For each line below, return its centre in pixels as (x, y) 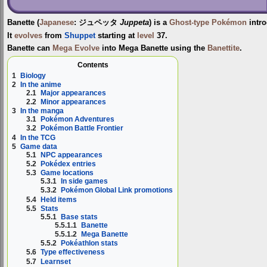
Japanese (57, 22)
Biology (33, 75)
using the (188, 48)
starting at (116, 36)
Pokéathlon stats (90, 243)
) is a (159, 22)
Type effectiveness (73, 252)
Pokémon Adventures (78, 119)
